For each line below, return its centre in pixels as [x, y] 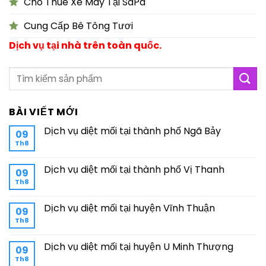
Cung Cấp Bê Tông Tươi [78, 26]
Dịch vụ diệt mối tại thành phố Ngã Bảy [132, 131]
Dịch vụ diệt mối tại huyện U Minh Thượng [139, 247]
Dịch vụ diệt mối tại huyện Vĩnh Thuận [129, 208]
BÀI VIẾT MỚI [44, 112]
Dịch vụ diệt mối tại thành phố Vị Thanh [134, 170]
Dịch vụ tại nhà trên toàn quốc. [85, 46]
